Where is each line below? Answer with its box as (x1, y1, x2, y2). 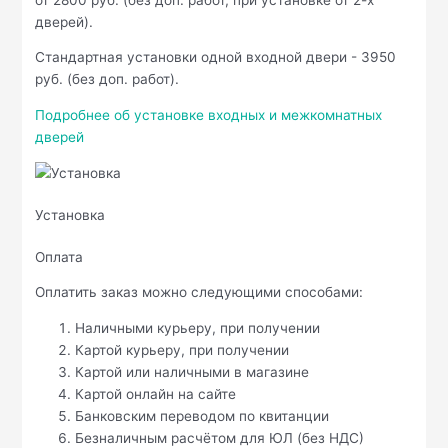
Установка (35, 206, 106, 223)
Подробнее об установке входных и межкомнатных (35, 107, 383, 124)
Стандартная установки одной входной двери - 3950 (35, 49, 397, 66)
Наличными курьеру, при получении (75, 320, 321, 337)
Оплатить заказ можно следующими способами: (35, 284, 364, 301)
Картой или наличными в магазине (75, 364, 310, 381)
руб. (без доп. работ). (35, 71, 180, 88)
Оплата (35, 248, 84, 265)
